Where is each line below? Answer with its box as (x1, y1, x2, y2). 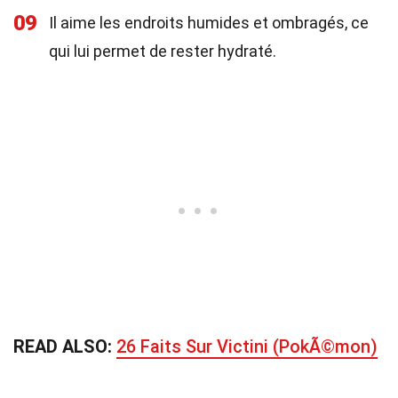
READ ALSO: (13, 336, 116, 357)
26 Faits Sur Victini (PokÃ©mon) (116, 336, 378, 357)
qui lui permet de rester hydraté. (49, 42, 276, 60)
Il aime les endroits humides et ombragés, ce (49, 13, 369, 32)
